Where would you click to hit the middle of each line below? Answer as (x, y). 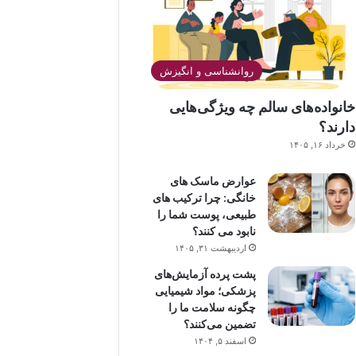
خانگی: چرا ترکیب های (204, 197)
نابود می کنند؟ (224, 230)
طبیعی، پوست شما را (206, 214)
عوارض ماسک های (213, 180)
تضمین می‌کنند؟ (219, 323)
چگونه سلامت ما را (212, 307)
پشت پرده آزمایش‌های (205, 273)
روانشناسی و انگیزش (207, 70)
